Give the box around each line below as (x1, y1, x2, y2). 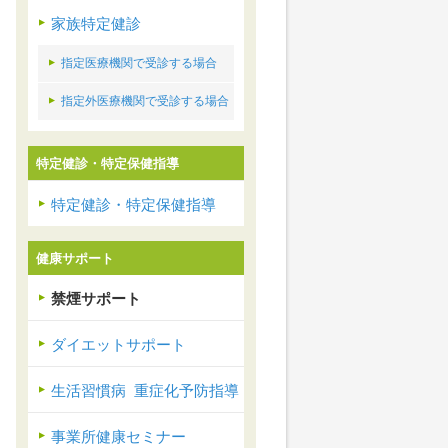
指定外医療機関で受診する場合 (61, 94, 229, 108)
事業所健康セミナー (51, 429, 186, 445)
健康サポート (36, 252, 114, 266)
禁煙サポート (51, 291, 141, 307)
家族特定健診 (51, 16, 141, 32)
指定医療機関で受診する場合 (61, 56, 217, 70)
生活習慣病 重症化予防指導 (51, 383, 239, 399)
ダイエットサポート (51, 337, 186, 353)
